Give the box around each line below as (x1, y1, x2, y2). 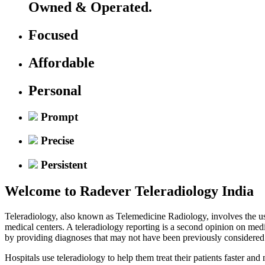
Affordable (28, 54, 95, 70)
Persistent (38, 158, 87, 171)
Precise (38, 134, 74, 147)
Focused (28, 27, 78, 43)
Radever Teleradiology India (76, 183, 254, 199)
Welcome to (5, 183, 76, 199)
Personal (28, 82, 82, 98)
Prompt (38, 110, 78, 123)
